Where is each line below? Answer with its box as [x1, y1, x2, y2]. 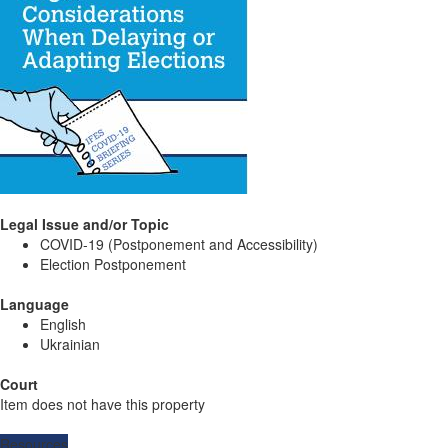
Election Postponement [40, 254, 186, 274]
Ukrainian [40, 334, 100, 354]
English [40, 314, 86, 334]
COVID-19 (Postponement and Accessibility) [40, 234, 318, 254]
